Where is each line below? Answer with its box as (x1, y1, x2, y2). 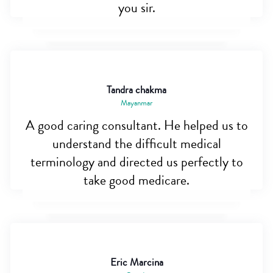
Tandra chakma (107, 82, 166, 98)
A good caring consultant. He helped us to (25, 116, 248, 136)
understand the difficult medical (52, 134, 221, 154)
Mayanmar (121, 97, 152, 109)
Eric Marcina (110, 255, 163, 271)
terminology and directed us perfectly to (30, 152, 243, 172)
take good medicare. (83, 171, 190, 191)
